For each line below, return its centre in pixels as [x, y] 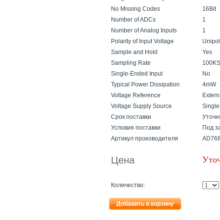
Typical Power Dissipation [145, 84]
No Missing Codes [136, 9]
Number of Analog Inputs [144, 30]
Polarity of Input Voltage [142, 41]
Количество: [128, 185]
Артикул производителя [145, 138]
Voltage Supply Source [141, 106]
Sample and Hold [134, 52]
